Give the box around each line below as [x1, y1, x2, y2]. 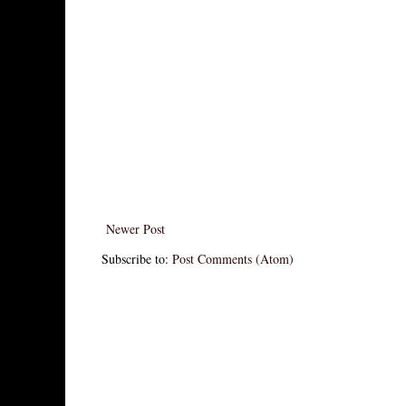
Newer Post [106, 220, 165, 238]
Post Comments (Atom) [172, 250, 294, 268]
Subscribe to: [101, 250, 172, 268]
